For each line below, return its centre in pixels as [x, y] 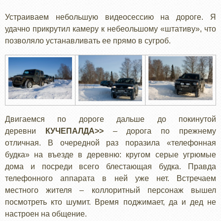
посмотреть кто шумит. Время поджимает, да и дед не [110, 202]
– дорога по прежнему [160, 131]
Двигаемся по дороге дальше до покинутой [110, 119]
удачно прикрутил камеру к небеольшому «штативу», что [110, 29]
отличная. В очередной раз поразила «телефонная [110, 143]
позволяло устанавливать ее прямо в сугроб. [90, 40]
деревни [25, 131]
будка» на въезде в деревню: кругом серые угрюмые [110, 154]
